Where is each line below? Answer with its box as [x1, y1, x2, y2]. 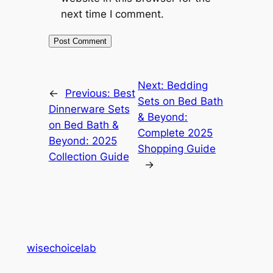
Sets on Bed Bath [138, 94, 224, 107]
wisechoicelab [26, 241, 96, 254]
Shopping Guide [138, 142, 216, 155]
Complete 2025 [138, 126, 213, 139]
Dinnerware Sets [48, 102, 130, 115]
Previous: [65, 87, 113, 99]
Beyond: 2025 [48, 134, 117, 147]
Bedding [167, 79, 208, 91]
